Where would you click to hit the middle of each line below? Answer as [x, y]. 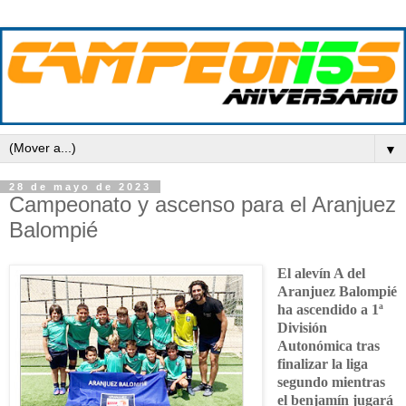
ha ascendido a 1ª [330, 309]
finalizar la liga [322, 363]
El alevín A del [321, 273]
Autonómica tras [328, 345]
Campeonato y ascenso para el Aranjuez [203, 205]
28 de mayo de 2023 [80, 187]
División [302, 327]
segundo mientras [331, 382]
